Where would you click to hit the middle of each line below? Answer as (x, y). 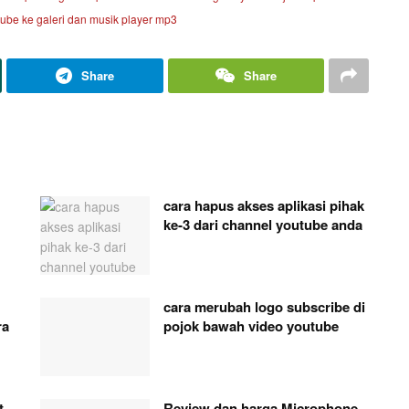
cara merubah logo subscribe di (264, 306)
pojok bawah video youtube (251, 325)
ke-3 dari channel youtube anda (263, 225)
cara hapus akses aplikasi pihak (264, 206)
